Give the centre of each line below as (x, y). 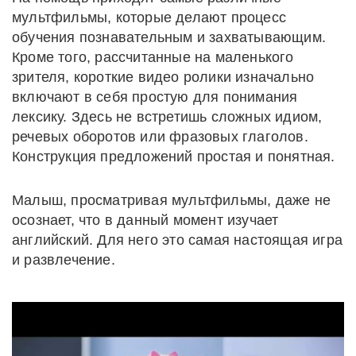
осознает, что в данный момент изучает (145, 221)
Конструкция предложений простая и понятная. (174, 157)
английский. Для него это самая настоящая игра (178, 240)
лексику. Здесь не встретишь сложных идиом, (167, 117)
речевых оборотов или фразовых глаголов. (160, 137)
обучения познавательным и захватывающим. (169, 38)
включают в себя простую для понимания (155, 97)
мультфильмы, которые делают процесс (149, 18)
